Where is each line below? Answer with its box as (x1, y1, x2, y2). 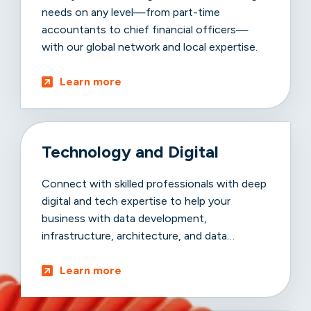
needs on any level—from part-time (42, 5, 220, 19)
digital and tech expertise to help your (42, 194, 230, 208)
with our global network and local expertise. (42, 40, 258, 53)
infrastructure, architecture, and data (42, 228, 227, 242)
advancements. (42, 246, 117, 260)
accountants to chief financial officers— (42, 22, 249, 36)
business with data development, (42, 211, 207, 225)
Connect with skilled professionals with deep (42, 176, 267, 190)
